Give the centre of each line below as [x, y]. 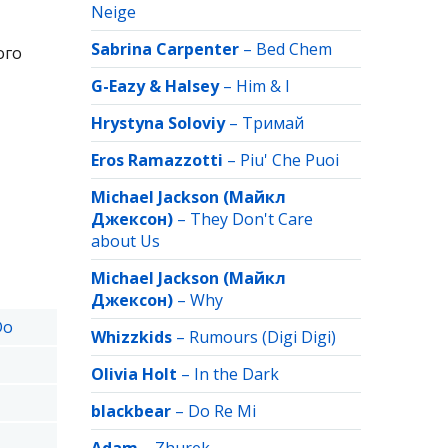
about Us [125, 241]
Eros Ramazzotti [157, 160]
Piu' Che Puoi [289, 160]
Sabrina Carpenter [165, 49]
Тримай [273, 123]
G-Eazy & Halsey [155, 86]
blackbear [131, 411]
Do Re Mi [222, 411]
